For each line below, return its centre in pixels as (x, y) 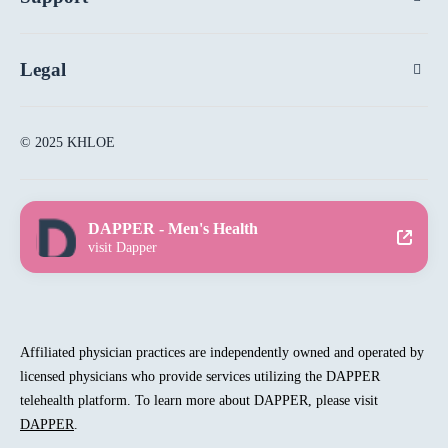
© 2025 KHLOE (67, 143)
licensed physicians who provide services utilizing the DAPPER (200, 377)
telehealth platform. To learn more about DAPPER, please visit (199, 401)
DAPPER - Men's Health (173, 229)
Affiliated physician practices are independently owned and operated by (222, 353)
